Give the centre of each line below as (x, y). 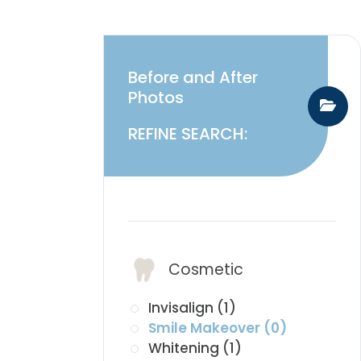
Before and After (193, 78)
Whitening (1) (195, 349)
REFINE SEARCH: (187, 134)
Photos (156, 98)
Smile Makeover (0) (217, 328)
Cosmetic (205, 270)
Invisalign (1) (192, 308)
